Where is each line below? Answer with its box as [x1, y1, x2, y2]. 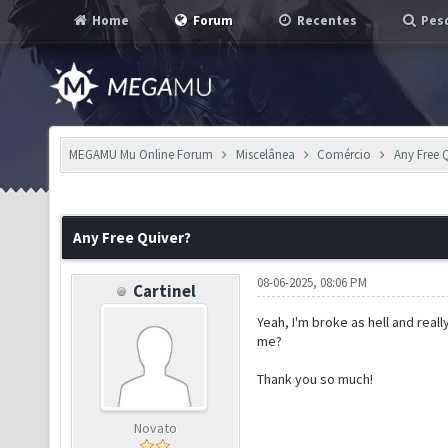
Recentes [294, 12, 357, 29]
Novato [133, 419, 177, 437]
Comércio [317, 146, 372, 163]
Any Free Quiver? [73, 228, 191, 247]
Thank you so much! [256, 370, 373, 388]
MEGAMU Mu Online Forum [69, 146, 213, 163]
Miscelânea [235, 146, 295, 163]
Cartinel [133, 280, 197, 302]
